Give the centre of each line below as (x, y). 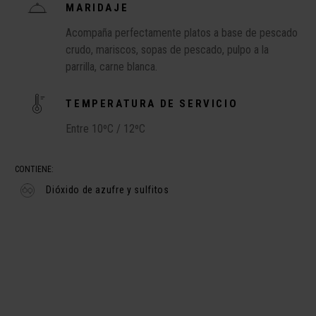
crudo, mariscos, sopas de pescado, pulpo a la (168, 50)
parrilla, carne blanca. (112, 67)
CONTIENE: (35, 169)
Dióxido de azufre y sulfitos (108, 190)
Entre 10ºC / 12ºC (106, 129)
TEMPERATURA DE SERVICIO (152, 104)
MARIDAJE (97, 8)
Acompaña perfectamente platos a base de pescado (182, 33)
